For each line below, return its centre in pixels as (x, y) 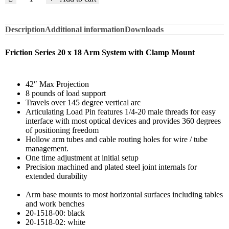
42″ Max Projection (57, 84)
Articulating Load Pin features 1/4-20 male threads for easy (121, 111)
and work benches (55, 203)
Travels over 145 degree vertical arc (83, 102)
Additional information (85, 29)
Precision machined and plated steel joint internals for (111, 167)
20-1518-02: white (55, 222)
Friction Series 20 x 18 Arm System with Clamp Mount (100, 52)
